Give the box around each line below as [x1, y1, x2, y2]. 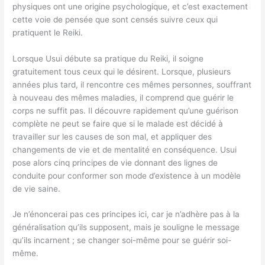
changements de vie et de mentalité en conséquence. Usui [12, 144, 237, 154]
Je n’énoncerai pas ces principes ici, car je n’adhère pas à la [12, 209, 240, 219]
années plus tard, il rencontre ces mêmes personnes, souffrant [12, 79, 252, 89]
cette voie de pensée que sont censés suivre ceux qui [12, 14, 218, 24]
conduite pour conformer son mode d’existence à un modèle [12, 170, 241, 180]
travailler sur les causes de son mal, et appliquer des [12, 131, 212, 141]
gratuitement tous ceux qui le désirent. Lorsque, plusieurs [12, 66, 231, 76]
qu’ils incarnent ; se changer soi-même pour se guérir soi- [12, 235, 232, 245]
